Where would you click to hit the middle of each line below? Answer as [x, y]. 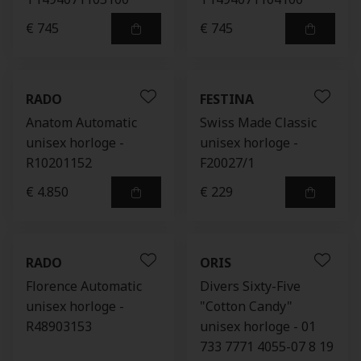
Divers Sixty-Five [250, 286]
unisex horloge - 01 [258, 326]
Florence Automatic [84, 286]
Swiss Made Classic [258, 122]
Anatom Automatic [81, 122]
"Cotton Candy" [246, 306]
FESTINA [227, 99]
